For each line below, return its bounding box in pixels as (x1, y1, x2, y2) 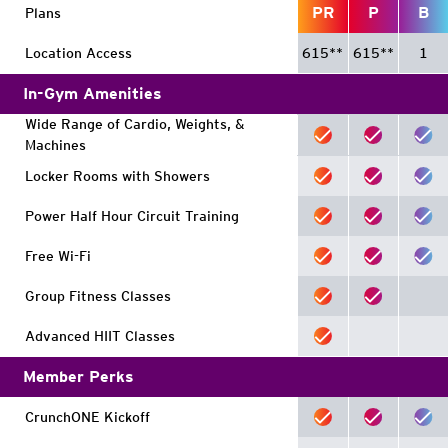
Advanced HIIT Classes (25, 327, 175, 344)
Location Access (25, 44, 132, 61)
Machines (25, 137, 86, 153)
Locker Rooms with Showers (25, 167, 210, 184)
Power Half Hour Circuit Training (25, 207, 239, 224)
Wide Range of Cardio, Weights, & (25, 116, 245, 132)
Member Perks (23, 367, 134, 386)
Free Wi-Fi (25, 247, 91, 264)
